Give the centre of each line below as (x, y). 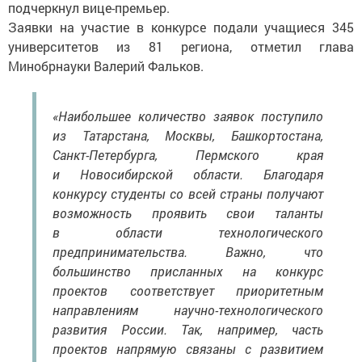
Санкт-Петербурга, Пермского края (188, 154)
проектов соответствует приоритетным (188, 290)
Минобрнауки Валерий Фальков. (107, 65)
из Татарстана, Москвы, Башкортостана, (188, 135)
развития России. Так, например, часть (188, 329)
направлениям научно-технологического (188, 309)
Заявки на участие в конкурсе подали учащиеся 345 (181, 27)
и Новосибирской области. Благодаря (188, 174)
